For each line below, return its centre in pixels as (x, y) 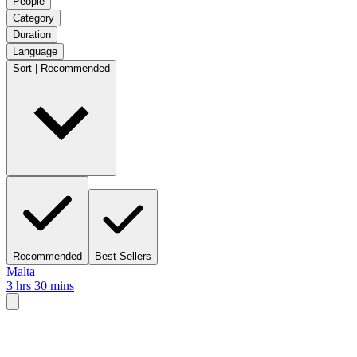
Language (35, 51)
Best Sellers (123, 256)
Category (33, 18)
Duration (32, 34)
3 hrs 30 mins (40, 285)
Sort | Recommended (61, 68)
